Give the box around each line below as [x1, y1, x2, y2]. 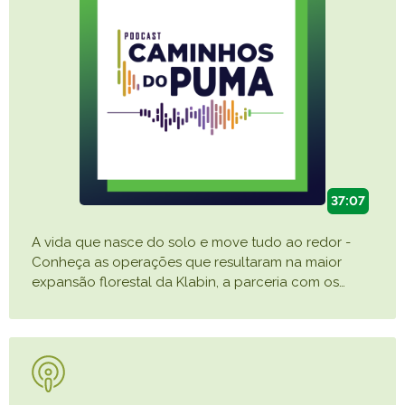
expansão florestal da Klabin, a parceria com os [32, 274, 339, 291]
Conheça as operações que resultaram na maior [32, 254, 342, 271]
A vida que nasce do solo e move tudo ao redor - [32, 234, 351, 251]
